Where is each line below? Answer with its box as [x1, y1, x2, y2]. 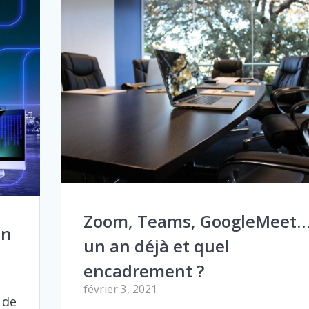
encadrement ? [83, 259, 204, 282]
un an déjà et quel [83, 235, 230, 257]
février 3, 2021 [83, 281, 157, 297]
